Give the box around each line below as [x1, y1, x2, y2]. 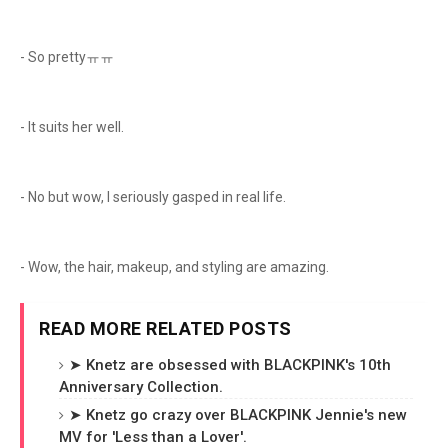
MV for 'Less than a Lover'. [59, 428, 247, 446]
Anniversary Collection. [59, 378, 223, 396]
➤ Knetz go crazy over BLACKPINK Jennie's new [69, 406, 407, 424]
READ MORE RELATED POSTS [39, 318, 292, 339]
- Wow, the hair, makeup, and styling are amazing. [20, 259, 329, 275]
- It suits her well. [20, 119, 127, 135]
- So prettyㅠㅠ [20, 49, 117, 65]
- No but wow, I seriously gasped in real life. [20, 189, 289, 205]
